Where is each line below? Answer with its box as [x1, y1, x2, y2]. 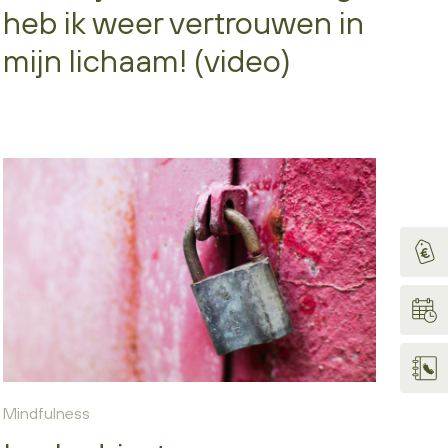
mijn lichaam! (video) [2, 41, 291, 79]
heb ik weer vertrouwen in [2, 3, 364, 41]
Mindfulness [2, 403, 90, 422]
